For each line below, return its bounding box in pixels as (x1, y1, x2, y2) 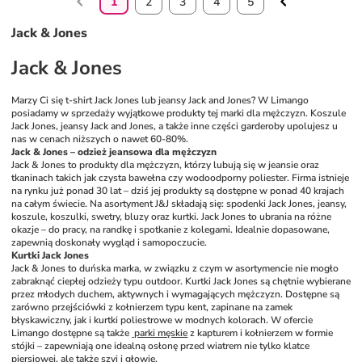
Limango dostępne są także (11, 326, 133, 340)
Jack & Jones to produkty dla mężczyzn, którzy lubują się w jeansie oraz (11, 158, 320, 172)
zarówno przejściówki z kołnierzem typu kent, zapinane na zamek (11, 301, 293, 314)
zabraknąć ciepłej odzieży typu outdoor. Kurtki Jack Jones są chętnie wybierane (11, 275, 351, 288)
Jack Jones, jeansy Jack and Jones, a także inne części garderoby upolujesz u (11, 120, 339, 133)
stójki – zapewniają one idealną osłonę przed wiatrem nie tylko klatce (11, 339, 310, 353)
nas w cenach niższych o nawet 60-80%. (11, 133, 189, 146)
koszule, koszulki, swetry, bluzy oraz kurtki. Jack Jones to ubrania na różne (11, 210, 332, 224)
